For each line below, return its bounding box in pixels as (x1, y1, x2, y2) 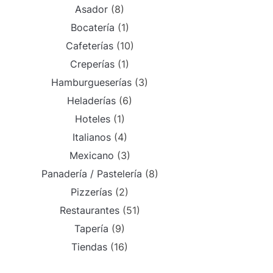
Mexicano (69, 149, 114, 161)
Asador (75, 3, 108, 15)
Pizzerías (71, 186, 112, 198)
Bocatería (70, 21, 115, 34)
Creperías (70, 58, 115, 70)
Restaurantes (59, 204, 119, 216)
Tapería (74, 222, 108, 235)
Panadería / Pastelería (41, 168, 142, 180)
